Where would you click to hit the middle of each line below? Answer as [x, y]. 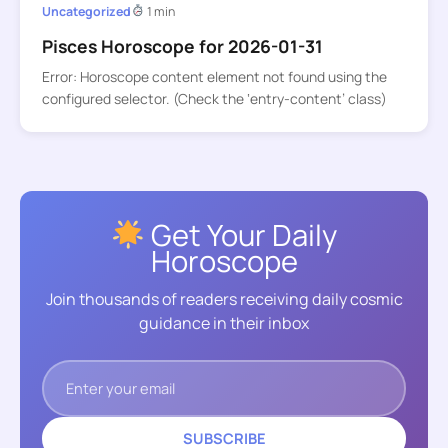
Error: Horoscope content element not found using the [214, 77]
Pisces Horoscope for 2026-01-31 [182, 45]
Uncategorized [86, 11]
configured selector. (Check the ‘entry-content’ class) [214, 99]
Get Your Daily [240, 234]
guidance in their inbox [224, 323]
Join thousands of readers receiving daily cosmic [224, 299]
